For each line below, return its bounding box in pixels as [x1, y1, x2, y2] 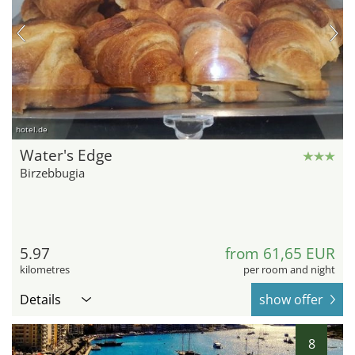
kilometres [20, 261, 70, 277]
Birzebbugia [20, 164, 85, 181]
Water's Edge [20, 144, 113, 166]
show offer [259, 290, 323, 308]
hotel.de [16, 123, 48, 135]
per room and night [243, 261, 335, 277]
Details [20, 290, 61, 308]
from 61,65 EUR [225, 242, 335, 264]
